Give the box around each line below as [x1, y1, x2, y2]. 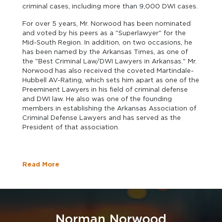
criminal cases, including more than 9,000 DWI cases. [22, 2, 198, 10]
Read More [22, 161, 59, 168]
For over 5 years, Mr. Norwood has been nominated [22, 20, 191, 27]
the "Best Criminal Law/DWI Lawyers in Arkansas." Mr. [22, 57, 197, 65]
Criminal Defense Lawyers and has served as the [22, 114, 181, 121]
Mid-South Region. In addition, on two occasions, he [22, 39, 192, 46]
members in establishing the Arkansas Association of [22, 105, 196, 112]
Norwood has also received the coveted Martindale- [22, 67, 194, 74]
